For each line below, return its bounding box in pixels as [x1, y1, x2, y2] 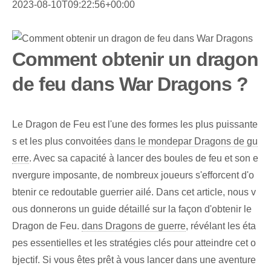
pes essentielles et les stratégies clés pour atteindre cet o [12, 238, 256, 249]
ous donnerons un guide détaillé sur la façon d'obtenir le [12, 204, 252, 215]
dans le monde [114, 136, 178, 147]
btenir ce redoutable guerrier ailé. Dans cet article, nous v [12, 187, 256, 198]
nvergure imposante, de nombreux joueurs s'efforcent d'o [12, 170, 254, 181]
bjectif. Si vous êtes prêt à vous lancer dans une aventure [12, 255, 256, 266]
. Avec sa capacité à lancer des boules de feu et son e [29, 153, 258, 164]
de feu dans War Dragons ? [12, 73, 249, 96]
